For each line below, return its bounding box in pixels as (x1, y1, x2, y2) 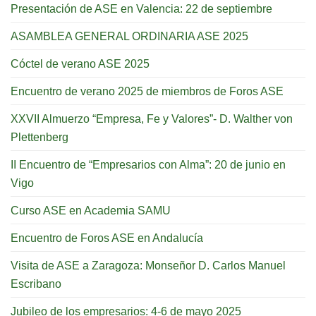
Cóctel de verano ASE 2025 (11, 56, 150, 70)
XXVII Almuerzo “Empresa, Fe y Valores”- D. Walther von (11, 111, 293, 125)
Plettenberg (11, 130, 68, 143)
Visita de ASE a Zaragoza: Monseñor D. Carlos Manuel (11, 258, 286, 272)
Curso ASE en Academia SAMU (11, 203, 171, 217)
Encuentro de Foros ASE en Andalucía (11, 231, 203, 244)
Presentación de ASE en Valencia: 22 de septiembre (11, 1, 272, 15)
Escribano (11, 276, 61, 290)
